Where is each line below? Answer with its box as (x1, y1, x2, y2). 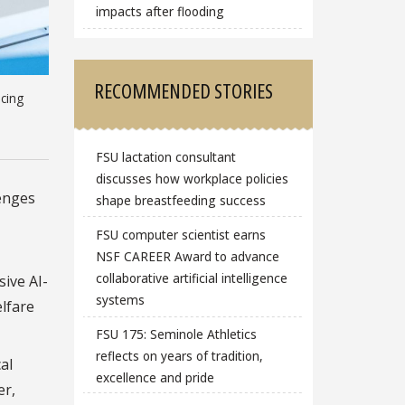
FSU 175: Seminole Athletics (95, 325, 257, 343)
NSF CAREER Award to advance (95, 248, 279, 266)
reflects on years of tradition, (95, 346, 263, 364)
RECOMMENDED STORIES (94, 77, 274, 105)
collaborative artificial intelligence (95, 269, 287, 287)
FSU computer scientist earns (95, 226, 266, 244)
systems (95, 291, 145, 309)
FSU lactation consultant (95, 148, 236, 166)
